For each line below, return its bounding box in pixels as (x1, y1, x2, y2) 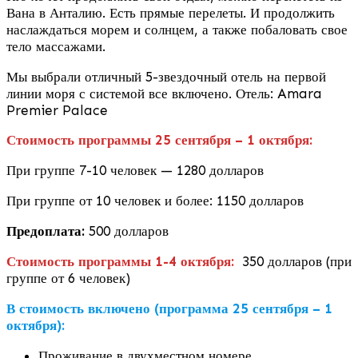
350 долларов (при (242, 253, 352, 269)
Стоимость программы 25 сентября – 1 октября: (6, 131, 312, 148)
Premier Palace (6, 101, 108, 118)
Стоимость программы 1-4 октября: (6, 253, 238, 269)
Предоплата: (6, 222, 89, 239)
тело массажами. (6, 38, 105, 54)
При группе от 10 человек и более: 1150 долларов (6, 192, 304, 209)
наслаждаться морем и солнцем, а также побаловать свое (6, 21, 348, 38)
